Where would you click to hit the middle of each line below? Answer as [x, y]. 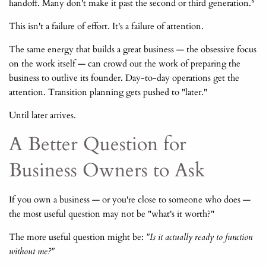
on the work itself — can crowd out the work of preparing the [125, 64]
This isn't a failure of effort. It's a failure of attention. [106, 26]
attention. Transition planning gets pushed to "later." [108, 92]
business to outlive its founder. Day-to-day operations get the [124, 78]
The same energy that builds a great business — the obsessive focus [133, 50]
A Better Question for [98, 145]
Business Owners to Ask [107, 171]
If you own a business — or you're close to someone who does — [130, 200]
